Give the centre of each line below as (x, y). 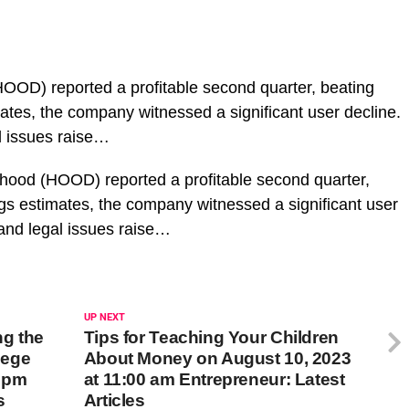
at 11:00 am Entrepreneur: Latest (214, 379)
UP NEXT (104, 317)
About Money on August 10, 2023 (217, 358)
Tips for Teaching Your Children (211, 337)
